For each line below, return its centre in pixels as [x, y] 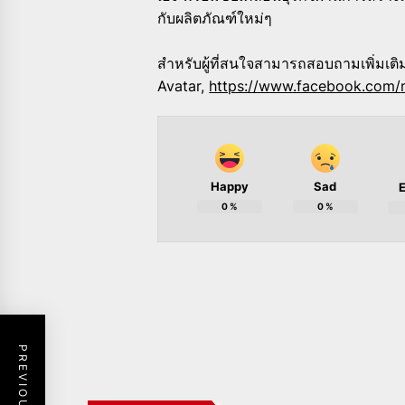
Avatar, [184, 86]
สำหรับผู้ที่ [189, 64]
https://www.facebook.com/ [305, 86]
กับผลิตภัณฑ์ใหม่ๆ [215, 19]
